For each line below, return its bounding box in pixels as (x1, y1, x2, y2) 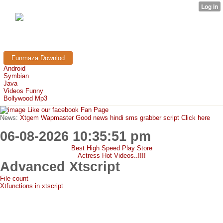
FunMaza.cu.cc (31, 13, 208, 40)
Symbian (3, 72, 29, 80)
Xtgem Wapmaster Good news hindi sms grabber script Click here (18, 114, 210, 121)
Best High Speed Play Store (71, 144, 152, 152)
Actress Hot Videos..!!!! (77, 152, 146, 159)
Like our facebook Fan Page (25, 106, 109, 113)
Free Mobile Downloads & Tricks (65, 40, 158, 48)
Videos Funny (3, 87, 43, 95)
